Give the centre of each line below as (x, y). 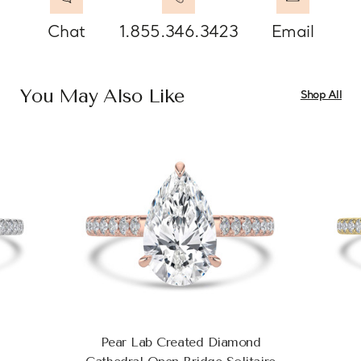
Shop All (321, 96)
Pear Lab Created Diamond (180, 342)
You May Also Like (102, 95)
